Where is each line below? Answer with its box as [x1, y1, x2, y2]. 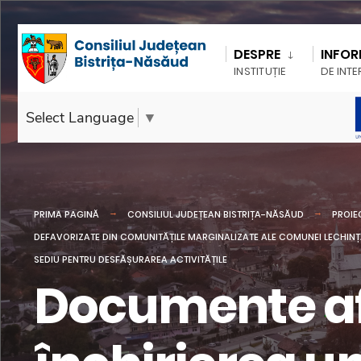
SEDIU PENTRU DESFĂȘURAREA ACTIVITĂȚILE [34, 253, 227, 266]
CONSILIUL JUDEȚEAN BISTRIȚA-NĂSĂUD [127, 208, 304, 221]
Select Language [26, 108, 134, 128]
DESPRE [234, 45, 281, 64]
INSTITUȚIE [234, 64, 286, 79]
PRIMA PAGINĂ [34, 208, 99, 221]
